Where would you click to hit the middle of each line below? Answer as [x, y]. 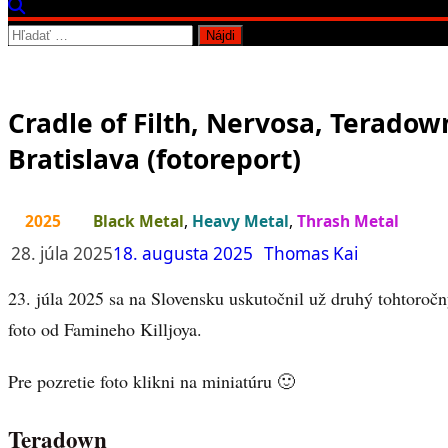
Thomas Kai [311, 253]
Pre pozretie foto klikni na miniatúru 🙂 [151, 381]
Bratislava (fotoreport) [154, 158]
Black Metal [138, 220]
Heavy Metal [240, 220]
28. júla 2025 [62, 253]
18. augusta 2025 [183, 253]
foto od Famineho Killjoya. [105, 328]
